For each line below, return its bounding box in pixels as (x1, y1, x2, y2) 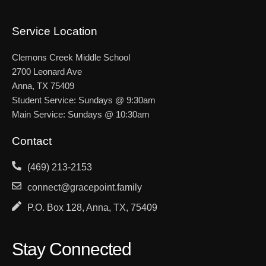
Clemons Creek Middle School (12, 52, 130, 63)
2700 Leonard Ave (12, 66, 82, 77)
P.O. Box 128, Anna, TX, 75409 (27, 202, 157, 213)
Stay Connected (12, 239, 131, 259)
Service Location (12, 25, 97, 38)
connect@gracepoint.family (27, 182, 142, 193)
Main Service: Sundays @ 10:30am (12, 109, 150, 120)
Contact (12, 135, 52, 148)
